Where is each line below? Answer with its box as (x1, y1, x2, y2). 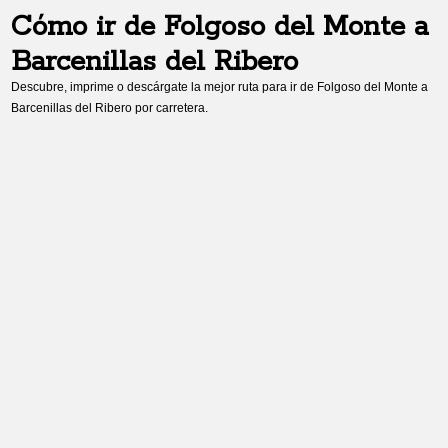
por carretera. (132, 101, 209, 115)
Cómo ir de (11, 10, 165, 45)
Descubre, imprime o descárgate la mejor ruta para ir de (11, 80, 318, 94)
